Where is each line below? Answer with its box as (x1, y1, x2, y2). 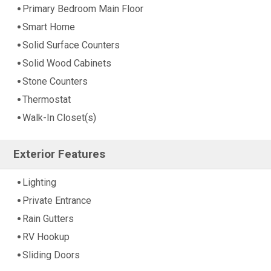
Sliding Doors (22, 249, 80, 261)
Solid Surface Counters (22, 39, 120, 51)
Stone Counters (22, 76, 88, 87)
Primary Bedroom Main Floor (22, 3, 143, 15)
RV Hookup (22, 231, 70, 243)
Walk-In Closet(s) (22, 112, 96, 123)
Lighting (22, 177, 56, 188)
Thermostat (22, 94, 71, 105)
